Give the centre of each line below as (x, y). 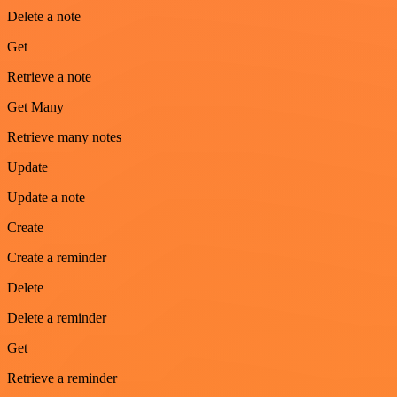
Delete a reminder (57, 318)
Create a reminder (57, 258)
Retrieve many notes (64, 137)
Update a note (46, 198)
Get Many (35, 107)
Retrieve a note (49, 77)
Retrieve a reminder (62, 378)
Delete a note (44, 17)
